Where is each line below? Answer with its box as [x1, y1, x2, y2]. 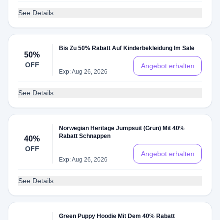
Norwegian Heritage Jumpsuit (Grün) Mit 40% [59, 125, 185, 132]
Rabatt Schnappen [59, 133, 111, 139]
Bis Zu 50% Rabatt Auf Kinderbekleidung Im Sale [59, 45, 195, 52]
